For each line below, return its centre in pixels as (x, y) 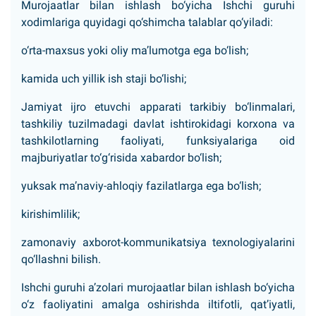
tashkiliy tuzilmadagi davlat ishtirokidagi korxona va (158, 124)
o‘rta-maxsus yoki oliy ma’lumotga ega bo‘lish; (135, 50)
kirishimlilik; (50, 214)
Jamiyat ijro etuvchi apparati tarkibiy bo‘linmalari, (158, 107)
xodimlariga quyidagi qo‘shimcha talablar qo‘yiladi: (147, 22)
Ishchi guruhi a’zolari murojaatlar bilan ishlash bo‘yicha (158, 287)
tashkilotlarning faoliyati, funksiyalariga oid (158, 141)
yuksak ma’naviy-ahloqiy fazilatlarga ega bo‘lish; (141, 186)
